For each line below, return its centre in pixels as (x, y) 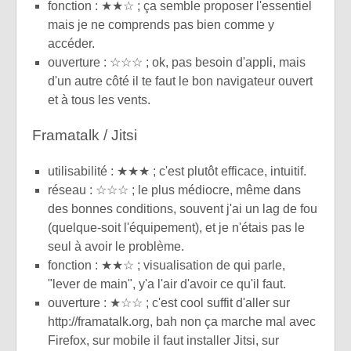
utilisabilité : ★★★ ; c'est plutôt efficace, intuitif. (177, 171)
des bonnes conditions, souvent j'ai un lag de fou (183, 208)
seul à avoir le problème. (116, 246)
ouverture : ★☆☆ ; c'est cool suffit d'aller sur (169, 302)
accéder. (71, 44)
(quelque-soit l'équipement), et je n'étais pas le (176, 227)
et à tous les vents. (99, 100)
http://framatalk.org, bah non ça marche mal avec (182, 321)
